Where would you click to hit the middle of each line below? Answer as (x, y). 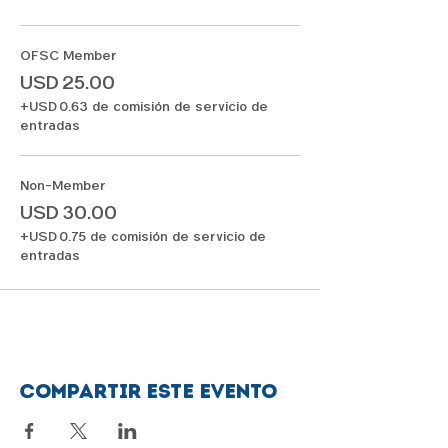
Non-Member (63, 186)
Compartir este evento (148, 391)
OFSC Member (68, 56)
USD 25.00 (67, 83)
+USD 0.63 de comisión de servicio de (144, 107)
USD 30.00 (68, 213)
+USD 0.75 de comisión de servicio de (143, 237)
